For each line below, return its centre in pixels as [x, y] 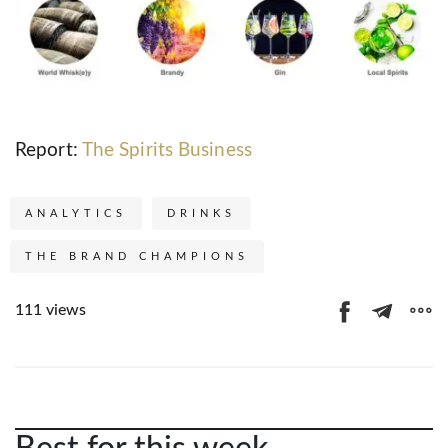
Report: [48, 151]
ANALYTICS [76, 214]
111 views [50, 310]
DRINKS [201, 214]
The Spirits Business [166, 151]
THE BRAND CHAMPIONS [137, 257]
